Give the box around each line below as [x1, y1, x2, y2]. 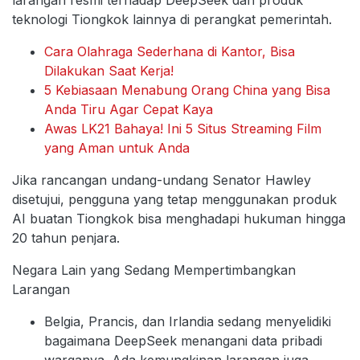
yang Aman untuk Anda [44, 140, 190, 157]
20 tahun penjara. [12, 230, 120, 247]
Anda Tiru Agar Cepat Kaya [44, 101, 213, 118]
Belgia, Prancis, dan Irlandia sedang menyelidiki [44, 313, 331, 330]
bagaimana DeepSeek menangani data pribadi [44, 333, 322, 350]
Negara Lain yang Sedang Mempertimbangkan [12, 262, 296, 279]
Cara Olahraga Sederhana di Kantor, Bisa [44, 43, 295, 60]
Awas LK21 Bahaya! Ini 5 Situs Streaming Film [44, 121, 321, 137]
